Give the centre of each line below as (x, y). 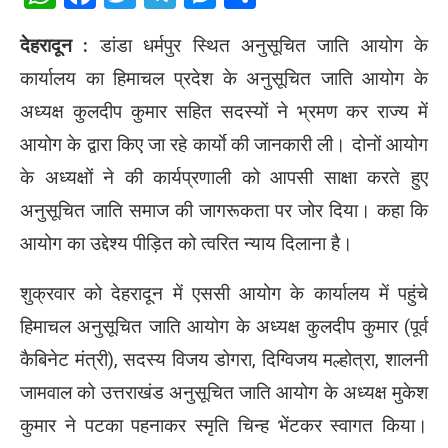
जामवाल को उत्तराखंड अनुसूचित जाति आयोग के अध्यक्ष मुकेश (224, 392)
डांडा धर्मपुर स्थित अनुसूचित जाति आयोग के (258, 45)
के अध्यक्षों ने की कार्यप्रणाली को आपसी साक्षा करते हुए (224, 177)
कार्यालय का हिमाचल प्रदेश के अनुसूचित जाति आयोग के (224, 78)
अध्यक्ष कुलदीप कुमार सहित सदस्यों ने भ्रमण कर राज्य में (224, 111)
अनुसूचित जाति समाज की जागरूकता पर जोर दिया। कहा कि (224, 210)
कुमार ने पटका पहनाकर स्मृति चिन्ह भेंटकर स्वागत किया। (224, 425)
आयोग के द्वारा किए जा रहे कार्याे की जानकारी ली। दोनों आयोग (224, 144)
